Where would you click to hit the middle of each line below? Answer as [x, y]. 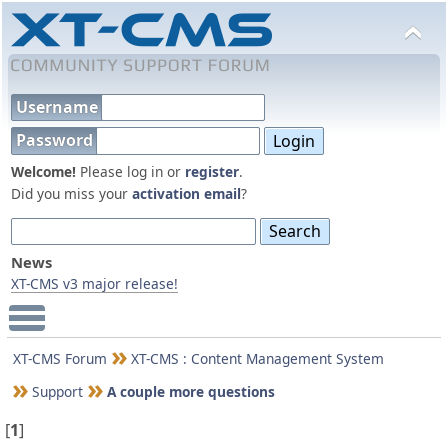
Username [59, 107]
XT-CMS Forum [59, 359]
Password [56, 140]
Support [57, 392]
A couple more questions [191, 392]
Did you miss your [71, 193]
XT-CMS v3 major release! [94, 284]
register [212, 171]
